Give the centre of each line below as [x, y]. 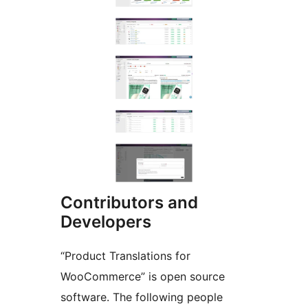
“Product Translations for [125, 256]
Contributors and [129, 203]
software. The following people [142, 297]
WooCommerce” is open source [143, 277]
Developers [106, 222]
